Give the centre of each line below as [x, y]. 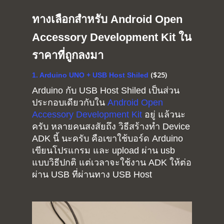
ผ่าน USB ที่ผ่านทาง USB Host [92, 175]
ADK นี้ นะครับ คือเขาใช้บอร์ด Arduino [107, 139]
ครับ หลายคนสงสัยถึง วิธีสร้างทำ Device [111, 127]
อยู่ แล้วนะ [165, 115]
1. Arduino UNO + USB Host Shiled [90, 75]
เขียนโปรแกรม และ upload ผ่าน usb [103, 151]
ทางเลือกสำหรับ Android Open [107, 19]
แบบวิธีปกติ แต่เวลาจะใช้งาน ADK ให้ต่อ [112, 163]
